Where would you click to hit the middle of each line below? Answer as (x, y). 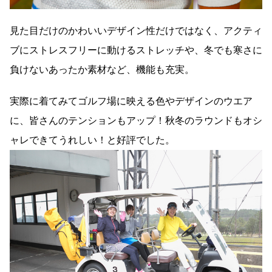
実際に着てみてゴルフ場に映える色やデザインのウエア (131, 101)
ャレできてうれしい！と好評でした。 (92, 140)
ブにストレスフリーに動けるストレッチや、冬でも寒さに (136, 50)
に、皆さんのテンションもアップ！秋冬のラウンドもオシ (136, 120)
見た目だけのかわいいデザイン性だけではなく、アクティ (136, 30)
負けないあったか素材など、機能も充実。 (102, 69)
